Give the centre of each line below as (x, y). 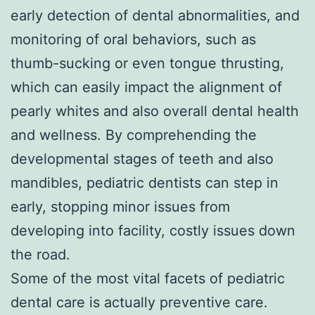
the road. (40, 254)
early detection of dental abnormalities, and (155, 15)
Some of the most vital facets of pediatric (148, 278)
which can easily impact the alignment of (146, 87)
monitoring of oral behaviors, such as (133, 39)
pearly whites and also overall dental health (155, 111)
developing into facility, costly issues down (153, 230)
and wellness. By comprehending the (134, 135)
